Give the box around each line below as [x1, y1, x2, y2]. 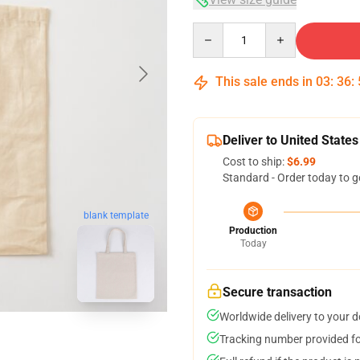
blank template [83, 210, 149, 222]
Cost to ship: [223, 155, 287, 168]
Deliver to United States [223, 133, 358, 148]
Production [229, 225, 277, 236]
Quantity [192, 23, 236, 36]
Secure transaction [223, 284, 332, 300]
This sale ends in [212, 74, 316, 89]
